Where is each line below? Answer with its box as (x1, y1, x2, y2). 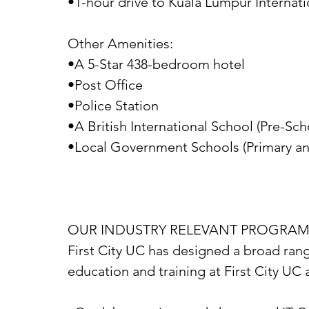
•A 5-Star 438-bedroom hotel (68, 56, 245, 72)
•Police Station (68, 97, 159, 114)
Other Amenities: (68, 35, 173, 52)
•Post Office (68, 77, 143, 93)
